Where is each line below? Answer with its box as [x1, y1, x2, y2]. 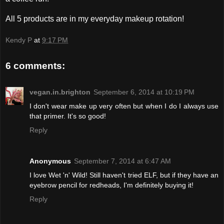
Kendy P [5, 36, 32, 44]
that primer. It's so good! [29, 111, 106, 120]
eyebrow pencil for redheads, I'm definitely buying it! [29, 180, 193, 189]
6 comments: [5, 60, 65, 71]
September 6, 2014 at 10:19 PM [93, 87, 194, 96]
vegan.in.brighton [29, 87, 90, 96]
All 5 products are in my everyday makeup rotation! [5, 14, 184, 23]
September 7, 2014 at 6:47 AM [74, 156, 171, 165]
